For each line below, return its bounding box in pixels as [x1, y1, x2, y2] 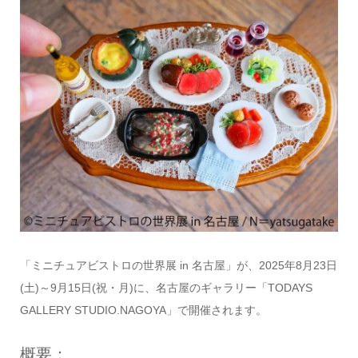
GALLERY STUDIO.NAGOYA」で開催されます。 [19, 303, 267, 316]
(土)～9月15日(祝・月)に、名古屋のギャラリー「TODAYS [19, 280, 312, 294]
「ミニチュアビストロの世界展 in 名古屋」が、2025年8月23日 [19, 258, 337, 272]
